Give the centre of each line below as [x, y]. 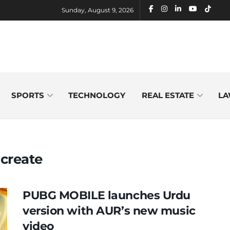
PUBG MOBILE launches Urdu [107, 195]
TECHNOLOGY [97, 95]
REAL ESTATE [168, 95]
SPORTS [27, 95]
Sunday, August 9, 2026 [98, 10]
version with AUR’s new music [109, 211]
